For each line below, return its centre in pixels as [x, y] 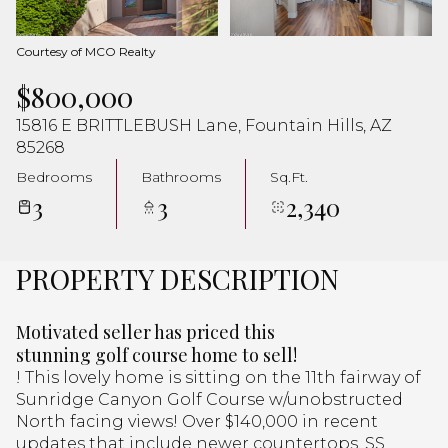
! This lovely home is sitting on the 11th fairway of [218, 377]
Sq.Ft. [289, 176]
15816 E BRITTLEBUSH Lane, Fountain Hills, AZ [204, 125]
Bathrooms [181, 176]
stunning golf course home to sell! [156, 355]
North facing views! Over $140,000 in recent [197, 421]
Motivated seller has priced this [145, 332]
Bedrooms [54, 176]
